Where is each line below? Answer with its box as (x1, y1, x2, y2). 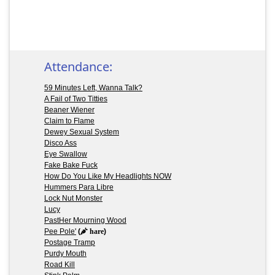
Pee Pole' (44, 227, 76, 236)
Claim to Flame (44, 116, 95, 125)
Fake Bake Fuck (44, 160, 98, 169)
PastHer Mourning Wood (44, 215, 126, 225)
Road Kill (44, 260, 75, 269)
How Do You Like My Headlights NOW (44, 171, 171, 180)
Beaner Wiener (44, 105, 95, 114)
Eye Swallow (44, 149, 87, 158)
